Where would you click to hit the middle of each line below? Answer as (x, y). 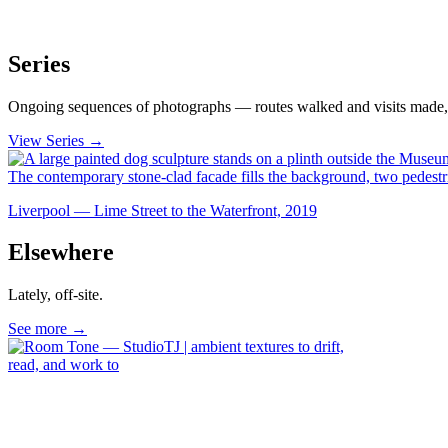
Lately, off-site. (55, 295)
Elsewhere (61, 252)
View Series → (56, 140)
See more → (47, 329)
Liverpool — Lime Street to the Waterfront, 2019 (162, 210)
